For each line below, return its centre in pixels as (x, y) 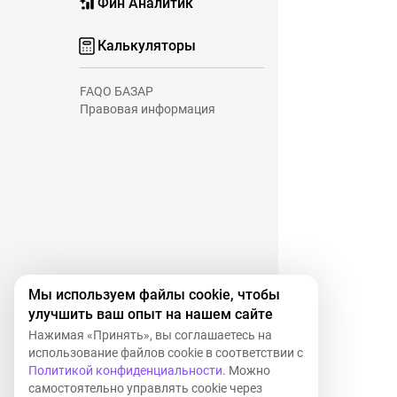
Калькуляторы (147, 46)
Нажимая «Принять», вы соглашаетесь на (150, 335)
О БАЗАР (128, 91)
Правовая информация (148, 109)
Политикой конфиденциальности (125, 370)
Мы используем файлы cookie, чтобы (154, 295)
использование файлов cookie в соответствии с (166, 353)
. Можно (246, 370)
